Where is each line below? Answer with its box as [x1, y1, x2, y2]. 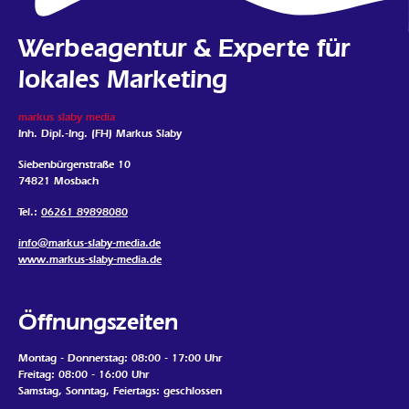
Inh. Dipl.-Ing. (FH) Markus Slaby [18, 127, 182, 141]
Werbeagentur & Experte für [18, 32, 350, 64]
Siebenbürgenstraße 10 [18, 158, 131, 172]
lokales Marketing [18, 63, 227, 95]
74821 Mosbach [18, 174, 99, 188]
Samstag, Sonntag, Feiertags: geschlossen [18, 384, 222, 398]
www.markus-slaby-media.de [18, 253, 162, 267]
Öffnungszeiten [18, 308, 178, 336]
